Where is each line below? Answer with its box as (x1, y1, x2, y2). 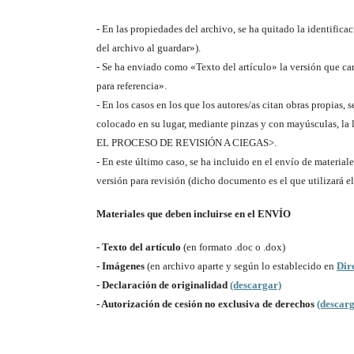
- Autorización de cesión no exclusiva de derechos (96, 298, 317, 311)
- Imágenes (96, 260, 145, 273)
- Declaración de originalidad (96, 279, 230, 292)
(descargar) (230, 279, 281, 292)
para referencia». (96, 80, 167, 92)
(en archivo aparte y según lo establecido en (145, 260, 337, 273)
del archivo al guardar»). (96, 42, 201, 55)
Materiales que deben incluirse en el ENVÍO (96, 208, 291, 220)
